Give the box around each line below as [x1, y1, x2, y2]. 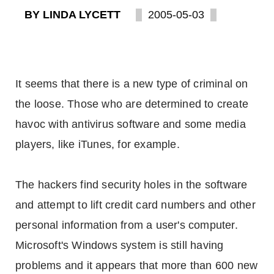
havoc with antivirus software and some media [15, 118, 246, 130]
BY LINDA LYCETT [24, 9, 120, 21]
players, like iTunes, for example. [15, 138, 180, 150]
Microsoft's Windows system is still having [15, 239, 224, 251]
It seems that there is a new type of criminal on [15, 78, 248, 90]
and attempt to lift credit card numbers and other [15, 199, 256, 211]
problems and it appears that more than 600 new [15, 259, 258, 272]
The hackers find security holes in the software [15, 179, 248, 191]
